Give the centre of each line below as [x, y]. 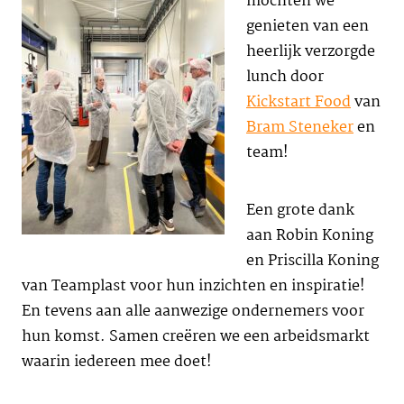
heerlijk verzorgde [311, 52]
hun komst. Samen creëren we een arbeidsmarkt [196, 337]
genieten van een [308, 27]
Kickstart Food [298, 102]
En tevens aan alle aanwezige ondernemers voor [193, 312]
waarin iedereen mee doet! [117, 362]
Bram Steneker [300, 128]
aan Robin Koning [310, 236]
